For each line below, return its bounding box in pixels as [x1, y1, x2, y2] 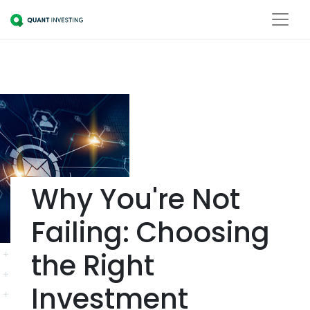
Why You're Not [31, 180, 240, 219]
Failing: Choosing [31, 213, 270, 252]
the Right [31, 246, 154, 285]
